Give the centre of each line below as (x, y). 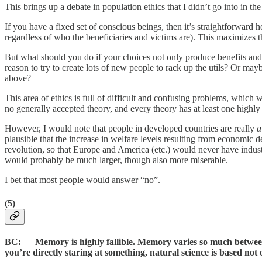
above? (18, 78)
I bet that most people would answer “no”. (82, 180)
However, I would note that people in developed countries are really (131, 129)
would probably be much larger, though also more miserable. (116, 160)
